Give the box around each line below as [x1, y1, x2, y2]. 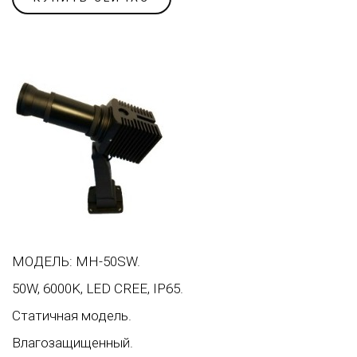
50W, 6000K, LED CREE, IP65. [12, 280, 183, 296]
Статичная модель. [12, 307, 131, 324]
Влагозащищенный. [12, 334, 133, 351]
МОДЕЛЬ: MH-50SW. [12, 253, 140, 269]
